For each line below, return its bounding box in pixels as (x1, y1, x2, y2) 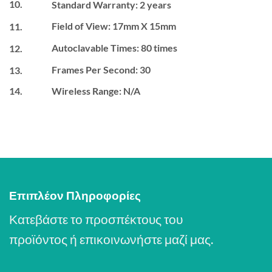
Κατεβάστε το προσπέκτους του (9, 211, 183, 226)
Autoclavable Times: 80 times (51, 42, 177, 54)
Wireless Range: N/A (51, 84, 140, 97)
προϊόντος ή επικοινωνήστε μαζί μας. (9, 231, 213, 246)
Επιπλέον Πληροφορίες (9, 188, 141, 203)
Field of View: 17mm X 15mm (51, 20, 176, 32)
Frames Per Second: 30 (51, 64, 151, 76)
